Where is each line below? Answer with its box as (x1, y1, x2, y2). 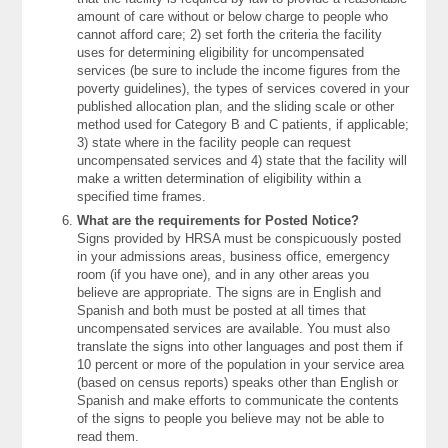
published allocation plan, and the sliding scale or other (77, 99, 395, 115)
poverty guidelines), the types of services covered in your (77, 81, 410, 97)
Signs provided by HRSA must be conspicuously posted (77, 231, 402, 247)
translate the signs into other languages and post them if (77, 339, 404, 355)
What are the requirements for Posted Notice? (77, 213, 360, 229)
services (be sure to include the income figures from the (77, 63, 401, 79)
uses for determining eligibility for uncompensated (77, 45, 365, 61)
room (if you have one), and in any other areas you (77, 267, 370, 283)
